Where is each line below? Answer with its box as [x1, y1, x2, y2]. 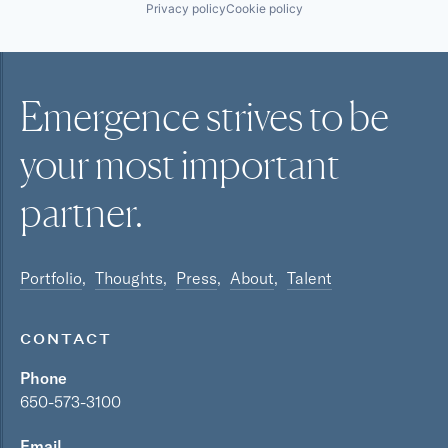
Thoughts [95, 268, 163, 288]
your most [20, 140, 181, 188]
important [181, 140, 340, 188]
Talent [287, 268, 332, 288]
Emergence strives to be [20, 92, 389, 140]
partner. [20, 188, 143, 236]
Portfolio [20, 268, 82, 288]
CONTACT [20, 329, 112, 347]
